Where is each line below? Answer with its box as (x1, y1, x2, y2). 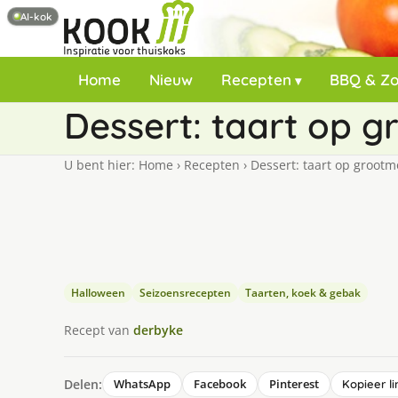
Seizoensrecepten (139, 285, 231, 300)
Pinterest (269, 376, 319, 392)
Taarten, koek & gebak (245, 285, 361, 300)
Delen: (64, 375, 102, 393)
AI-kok (20, 9, 52, 23)
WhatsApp (114, 376, 171, 392)
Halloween (71, 285, 125, 300)
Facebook (194, 376, 246, 392)
